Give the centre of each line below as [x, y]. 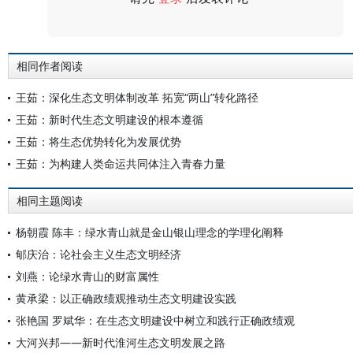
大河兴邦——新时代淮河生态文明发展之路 [121, 342]
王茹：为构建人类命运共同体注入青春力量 [121, 163]
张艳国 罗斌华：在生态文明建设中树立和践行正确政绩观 [155, 320]
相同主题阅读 [50, 201]
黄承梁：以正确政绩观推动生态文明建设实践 [126, 298]
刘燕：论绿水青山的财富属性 [87, 276]
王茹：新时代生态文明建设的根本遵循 [110, 119]
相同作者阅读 [50, 66]
